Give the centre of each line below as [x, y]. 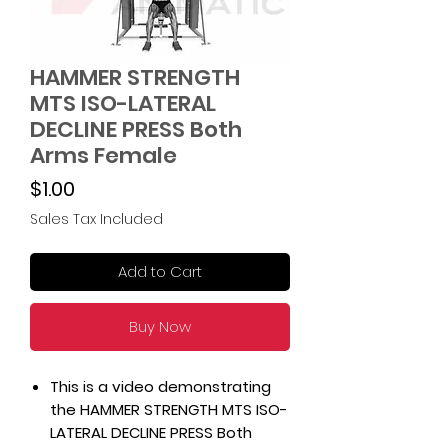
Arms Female [103, 155]
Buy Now [160, 326]
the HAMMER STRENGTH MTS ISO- [169, 409]
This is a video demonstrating [160, 386]
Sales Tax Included [96, 219]
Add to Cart [160, 271]
